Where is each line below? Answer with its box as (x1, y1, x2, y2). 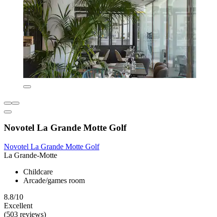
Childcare (23, 168, 53, 176)
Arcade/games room (23, 176, 85, 185)
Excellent (4, 201, 32, 210)
